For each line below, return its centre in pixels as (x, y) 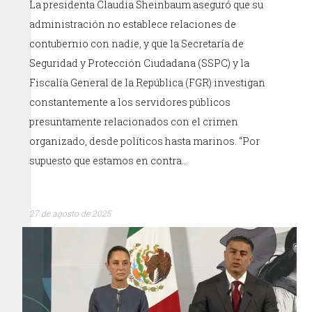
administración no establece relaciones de (133, 24)
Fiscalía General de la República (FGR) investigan (148, 82)
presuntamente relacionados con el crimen (134, 121)
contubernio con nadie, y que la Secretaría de (137, 43)
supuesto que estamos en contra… (109, 160)
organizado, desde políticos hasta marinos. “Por (145, 141)
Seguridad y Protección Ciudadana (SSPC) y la (140, 63)
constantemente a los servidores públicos (130, 102)
